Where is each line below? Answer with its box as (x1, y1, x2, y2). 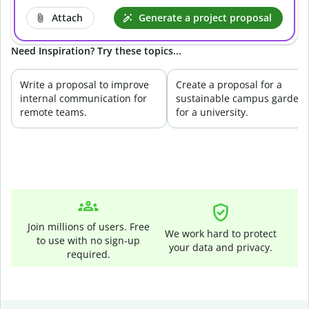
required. (66, 248, 110, 261)
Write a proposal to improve (20, 78, 149, 91)
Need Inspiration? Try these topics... (11, 44, 181, 57)
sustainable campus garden (176, 92, 305, 105)
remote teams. (20, 106, 87, 119)
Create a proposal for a (176, 78, 282, 91)
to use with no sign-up (37, 234, 140, 247)
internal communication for (20, 92, 147, 105)
